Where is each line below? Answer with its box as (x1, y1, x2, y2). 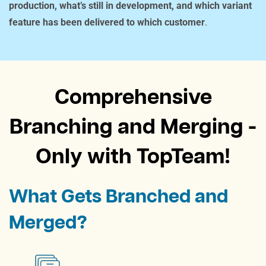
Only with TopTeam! (36, 142, 230, 169)
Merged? (9, 210, 87, 234)
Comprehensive (54, 83, 212, 110)
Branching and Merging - (9, 112, 256, 140)
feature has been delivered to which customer (9, 16, 205, 28)
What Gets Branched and (9, 183, 228, 208)
